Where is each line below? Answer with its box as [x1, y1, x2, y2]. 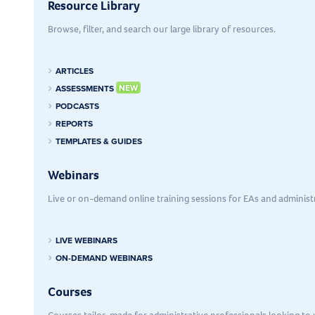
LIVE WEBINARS [56, 234, 117, 247]
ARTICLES [56, 65, 94, 77]
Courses [48, 283, 92, 301]
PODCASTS [56, 100, 99, 112]
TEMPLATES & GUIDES [56, 135, 142, 148]
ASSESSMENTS [56, 82, 116, 95]
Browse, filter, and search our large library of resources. [48, 22, 276, 37]
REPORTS [56, 117, 93, 130]
